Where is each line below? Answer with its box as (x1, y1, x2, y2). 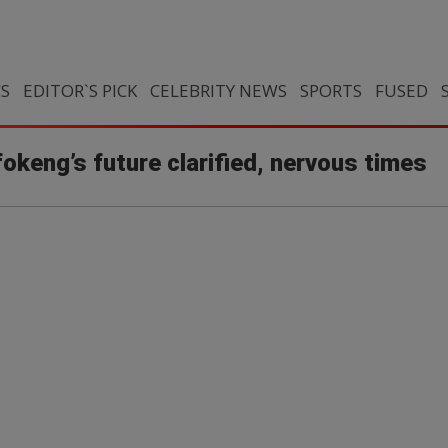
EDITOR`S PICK (22, 79, 137, 102)
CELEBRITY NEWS (149, 79, 287, 102)
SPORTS (299, 79, 362, 102)
